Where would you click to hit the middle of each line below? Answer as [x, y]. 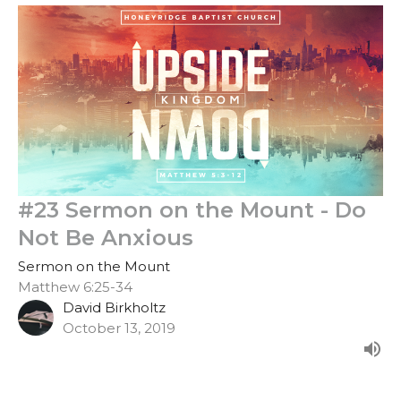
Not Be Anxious [106, 237]
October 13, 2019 [119, 328]
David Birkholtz [114, 307]
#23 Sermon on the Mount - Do [192, 209]
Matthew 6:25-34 [75, 286]
